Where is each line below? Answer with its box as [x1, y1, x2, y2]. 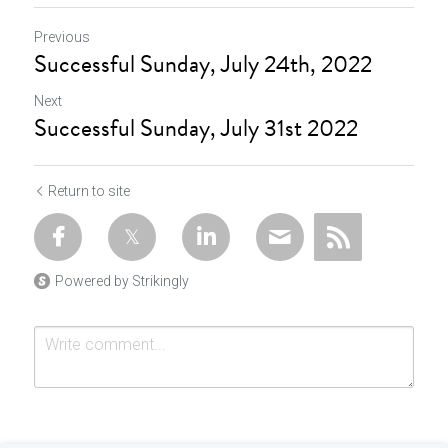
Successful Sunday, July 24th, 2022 [34, 46, 372, 82]
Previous [34, 29, 90, 45]
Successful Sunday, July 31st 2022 [34, 110, 358, 146]
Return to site [48, 183, 130, 199]
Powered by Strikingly [55, 273, 189, 289]
